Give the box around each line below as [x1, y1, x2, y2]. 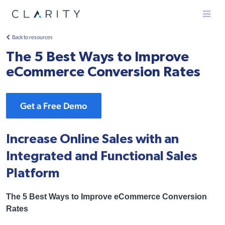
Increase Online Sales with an [6, 133, 179, 146]
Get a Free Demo [20, 100, 87, 111]
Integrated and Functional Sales [6, 150, 197, 163]
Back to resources [12, 35, 53, 41]
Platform [6, 167, 59, 180]
